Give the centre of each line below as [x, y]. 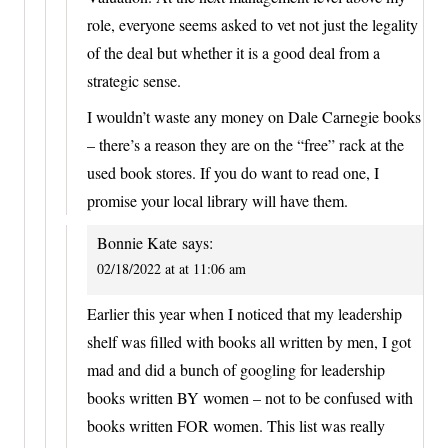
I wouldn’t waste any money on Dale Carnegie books [254, 116]
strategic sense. [134, 80]
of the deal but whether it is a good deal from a [233, 52]
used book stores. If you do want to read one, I [233, 172]
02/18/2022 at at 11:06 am [171, 268]
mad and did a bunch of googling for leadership [236, 370]
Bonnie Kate [137, 242]
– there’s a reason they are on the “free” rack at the [245, 144]
